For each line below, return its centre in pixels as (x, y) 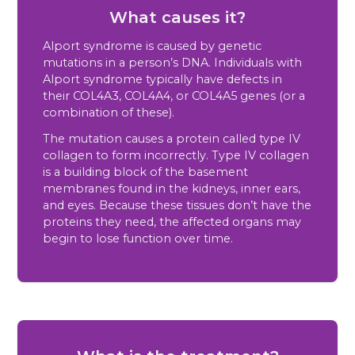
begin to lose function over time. (138, 239)
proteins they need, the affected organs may (172, 222)
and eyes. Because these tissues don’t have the (177, 206)
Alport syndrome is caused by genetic (153, 46)
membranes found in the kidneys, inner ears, (172, 189)
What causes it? (177, 18)
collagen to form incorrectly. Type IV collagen (176, 156)
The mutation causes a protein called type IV (172, 139)
